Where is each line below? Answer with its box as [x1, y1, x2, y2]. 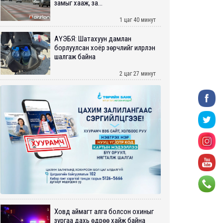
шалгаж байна [54, 52, 96, 61]
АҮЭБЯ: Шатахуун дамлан [54, 34, 131, 43]
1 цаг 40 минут [119, 16, 156, 23]
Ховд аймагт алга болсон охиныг [54, 207, 154, 217]
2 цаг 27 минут [119, 70, 156, 77]
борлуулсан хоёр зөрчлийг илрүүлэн [54, 43, 155, 52]
